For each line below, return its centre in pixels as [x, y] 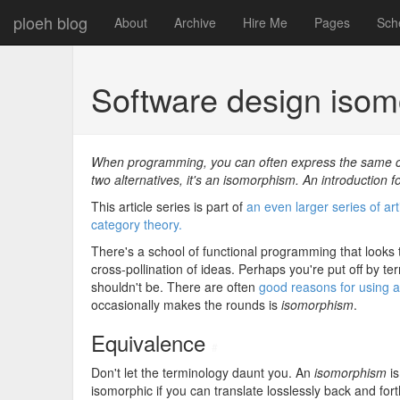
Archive [195, 22]
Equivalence [151, 342]
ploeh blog [50, 22]
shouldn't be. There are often [175, 287]
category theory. [137, 224]
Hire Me [265, 22]
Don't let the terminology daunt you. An [203, 372]
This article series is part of [169, 206]
